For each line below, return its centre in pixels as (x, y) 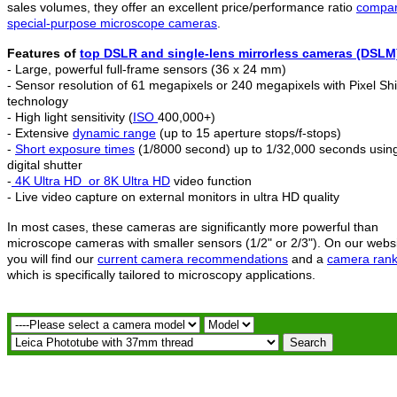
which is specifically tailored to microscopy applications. (161, 274)
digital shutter (45, 164)
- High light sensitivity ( (70, 117)
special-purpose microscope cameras (112, 23)
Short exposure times (75, 148)
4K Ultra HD (48, 180)
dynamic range (114, 132)
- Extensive (40, 132)
